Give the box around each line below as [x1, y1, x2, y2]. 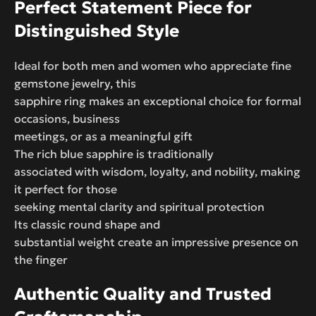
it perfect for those [14, 181, 117, 196]
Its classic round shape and [14, 217, 160, 231]
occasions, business [14, 111, 120, 126]
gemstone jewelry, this [14, 75, 136, 90]
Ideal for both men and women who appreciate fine [14, 58, 291, 73]
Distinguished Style [14, 20, 179, 42]
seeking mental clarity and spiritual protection [14, 199, 265, 214]
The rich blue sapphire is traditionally [14, 146, 214, 161]
